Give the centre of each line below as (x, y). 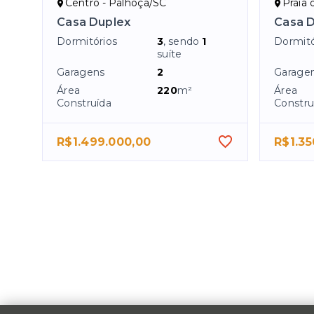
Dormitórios (87, 42)
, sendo (183, 42)
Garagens (81, 73)
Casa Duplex (94, 22)
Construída (84, 103)
